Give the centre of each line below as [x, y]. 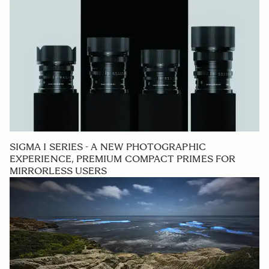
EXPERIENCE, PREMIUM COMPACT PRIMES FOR [123, 159]
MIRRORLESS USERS [59, 171]
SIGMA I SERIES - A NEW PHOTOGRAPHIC [108, 147]
